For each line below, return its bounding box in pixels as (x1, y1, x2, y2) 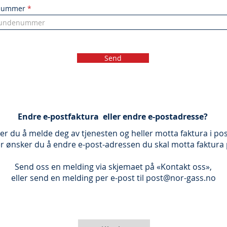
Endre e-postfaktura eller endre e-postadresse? (17, 111, 208, 122)
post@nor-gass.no (145, 172, 216, 183)
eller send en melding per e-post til (11, 172, 146, 183)
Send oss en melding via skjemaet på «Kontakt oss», (15, 161, 212, 172)
